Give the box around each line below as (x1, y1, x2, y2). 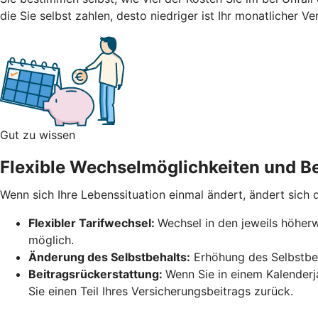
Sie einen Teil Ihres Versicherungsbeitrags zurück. (28, 283, 293, 298)
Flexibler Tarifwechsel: (28, 215, 158, 230)
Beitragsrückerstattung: (28, 266, 165, 281)
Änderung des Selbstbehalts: (28, 249, 190, 264)
